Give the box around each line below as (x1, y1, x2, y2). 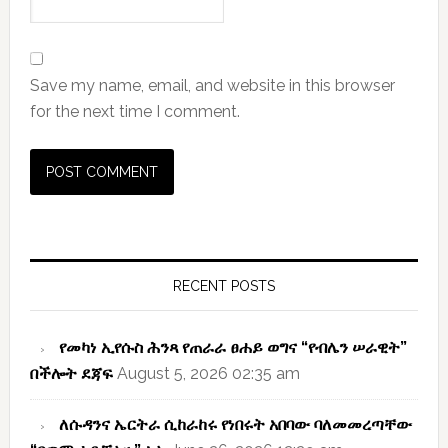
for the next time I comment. (29, 102, 240, 122)
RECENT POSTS (172, 278, 275, 295)
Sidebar (8, 264, 93, 291)
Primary (8, 238, 91, 265)
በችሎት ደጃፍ (29, 364, 113, 384)
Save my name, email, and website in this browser (29, 76, 395, 96)
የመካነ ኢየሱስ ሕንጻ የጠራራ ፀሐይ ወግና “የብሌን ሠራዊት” (58, 338, 407, 358)
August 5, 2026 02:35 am (116, 364, 300, 384)
